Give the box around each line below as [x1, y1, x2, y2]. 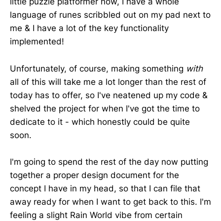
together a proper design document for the [10, 170, 179, 180]
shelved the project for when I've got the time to [10, 103, 200, 113]
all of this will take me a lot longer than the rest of [10, 76, 206, 87]
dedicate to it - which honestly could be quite [10, 116, 190, 127]
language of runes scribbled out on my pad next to [10, 10, 211, 20]
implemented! [10, 37, 64, 47]
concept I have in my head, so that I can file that [10, 183, 200, 193]
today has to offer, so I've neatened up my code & [10, 90, 208, 100]
